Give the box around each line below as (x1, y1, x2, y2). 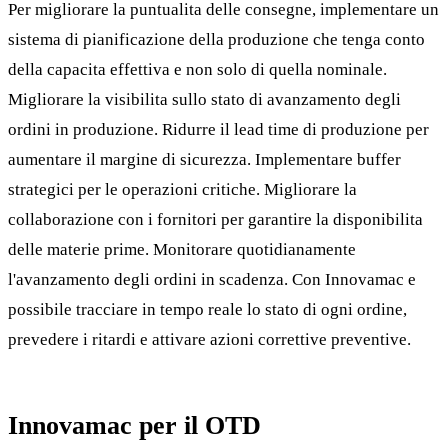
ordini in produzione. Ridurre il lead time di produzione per (8, 120, 429, 140)
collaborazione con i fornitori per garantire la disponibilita (8, 210, 423, 230)
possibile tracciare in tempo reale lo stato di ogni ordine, (8, 300, 407, 320)
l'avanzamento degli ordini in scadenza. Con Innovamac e (8, 270, 416, 290)
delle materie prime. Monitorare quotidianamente (8, 240, 356, 260)
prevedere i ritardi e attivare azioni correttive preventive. (8, 330, 411, 350)
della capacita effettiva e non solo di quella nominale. (8, 60, 387, 80)
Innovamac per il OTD (8, 411, 261, 441)
